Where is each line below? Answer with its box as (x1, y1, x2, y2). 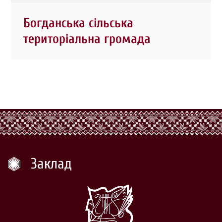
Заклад (31, 155, 72, 172)
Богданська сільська (23, 15, 134, 31)
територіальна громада (23, 31, 151, 47)
